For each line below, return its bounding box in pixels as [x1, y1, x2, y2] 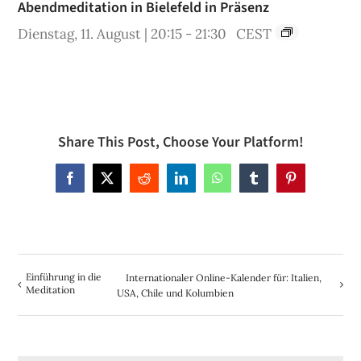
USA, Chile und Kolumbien [116, 287, 234, 300]
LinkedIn [180, 176, 227, 190]
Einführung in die [26, 271, 102, 284]
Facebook [68, 176, 119, 190]
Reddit [143, 176, 177, 190]
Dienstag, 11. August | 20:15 [18, 24, 183, 43]
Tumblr [252, 176, 290, 190]
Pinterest [289, 176, 334, 190]
